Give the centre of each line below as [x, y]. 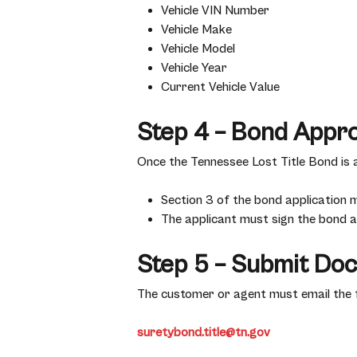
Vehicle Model [198, 49]
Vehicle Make [196, 29]
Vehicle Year [194, 68]
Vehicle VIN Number [215, 10]
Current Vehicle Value [220, 87]
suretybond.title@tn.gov [204, 332]
